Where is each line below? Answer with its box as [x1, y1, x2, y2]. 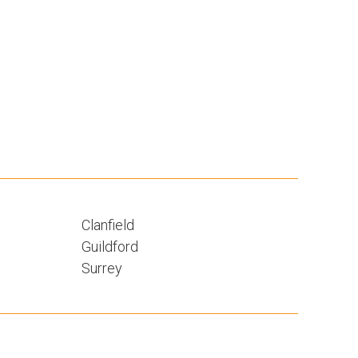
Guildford [81, 237, 138, 255]
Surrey [81, 259, 122, 276]
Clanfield [81, 216, 134, 233]
